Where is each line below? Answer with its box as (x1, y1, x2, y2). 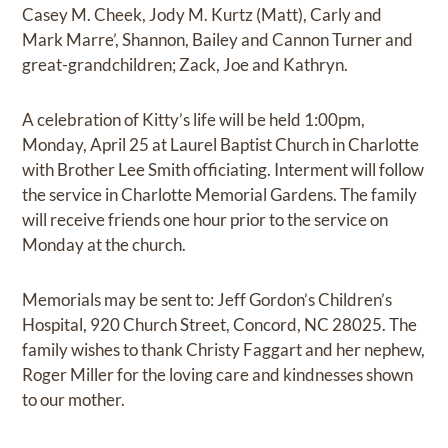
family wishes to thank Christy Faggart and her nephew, (22, 338, 426, 360)
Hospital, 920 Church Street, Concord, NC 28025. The (22, 313, 418, 335)
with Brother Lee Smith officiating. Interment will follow (22, 158, 425, 180)
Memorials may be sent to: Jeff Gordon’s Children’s (22, 288, 393, 310)
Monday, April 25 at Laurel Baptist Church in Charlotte (22, 133, 420, 155)
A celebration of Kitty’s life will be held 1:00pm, (22, 108, 366, 130)
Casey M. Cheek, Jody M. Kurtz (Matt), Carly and (22, 3, 383, 25)
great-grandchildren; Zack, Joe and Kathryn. (22, 53, 349, 75)
